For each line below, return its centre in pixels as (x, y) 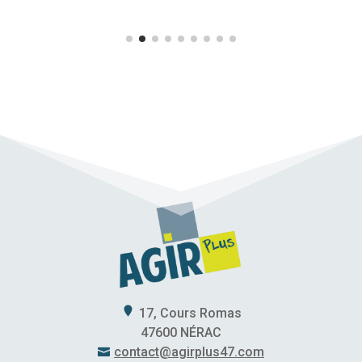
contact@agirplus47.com (189, 351)
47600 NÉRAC (181, 332)
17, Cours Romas (190, 313)
